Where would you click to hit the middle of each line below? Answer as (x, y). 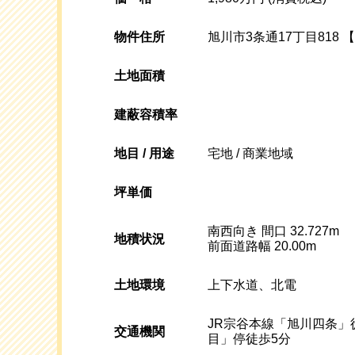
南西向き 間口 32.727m (273, 231)
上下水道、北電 (252, 285)
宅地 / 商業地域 (250, 154)
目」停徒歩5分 (249, 339)
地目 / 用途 (144, 154)
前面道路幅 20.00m (262, 246)
